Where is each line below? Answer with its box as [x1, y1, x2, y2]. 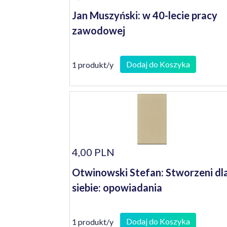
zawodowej [72, 24, 125, 36]
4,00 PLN [72, 146, 115, 158]
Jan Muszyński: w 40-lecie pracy [72, 9, 217, 21]
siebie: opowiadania [72, 181, 162, 194]
